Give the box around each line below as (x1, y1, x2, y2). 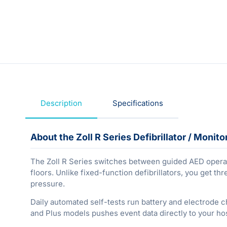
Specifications (112, 98, 163, 108)
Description (41, 98, 82, 108)
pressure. (30, 178, 65, 188)
